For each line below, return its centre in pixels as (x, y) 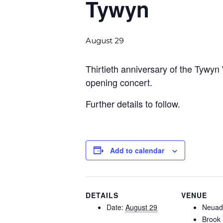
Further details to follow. (133, 103)
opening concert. (119, 82)
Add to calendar (137, 150)
